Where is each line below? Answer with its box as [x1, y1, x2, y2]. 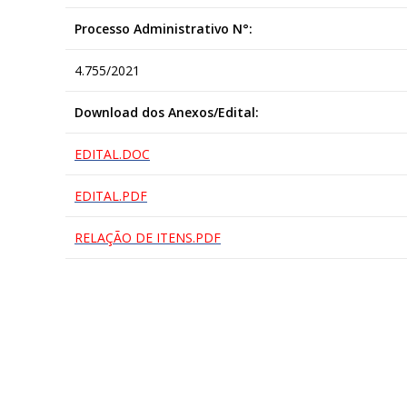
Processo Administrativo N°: [74, 19, 253, 37]
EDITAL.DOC [74, 144, 150, 163]
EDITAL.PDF [74, 186, 147, 204]
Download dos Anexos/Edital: [74, 103, 259, 121]
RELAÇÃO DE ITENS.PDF [74, 228, 221, 246]
